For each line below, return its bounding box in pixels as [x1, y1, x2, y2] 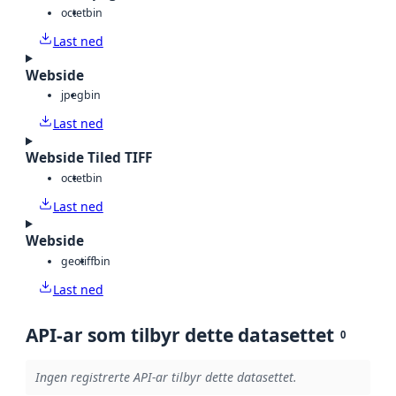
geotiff [61, 253, 94, 269]
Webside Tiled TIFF [26, 148, 152, 168]
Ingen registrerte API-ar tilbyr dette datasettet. [34, 369, 297, 386]
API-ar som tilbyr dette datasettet [26, 322, 334, 347]
